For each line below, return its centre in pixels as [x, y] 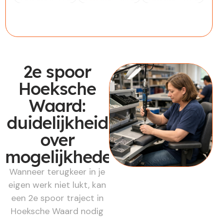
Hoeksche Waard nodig [57, 211]
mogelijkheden [64, 157]
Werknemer [36, 7]
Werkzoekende [170, 7]
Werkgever [98, 7]
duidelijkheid [57, 123]
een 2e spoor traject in [57, 198]
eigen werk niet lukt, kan [57, 185]
